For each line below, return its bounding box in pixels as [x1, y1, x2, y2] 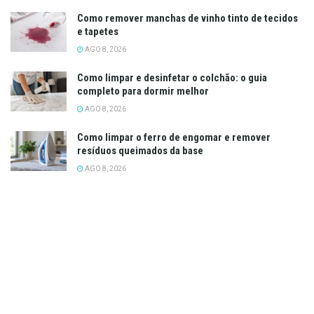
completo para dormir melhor [77, 84, 209, 97]
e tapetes [77, 25, 118, 38]
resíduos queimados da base [77, 144, 203, 157]
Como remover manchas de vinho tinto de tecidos [77, 11, 298, 25]
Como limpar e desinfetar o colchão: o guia [77, 71, 267, 84]
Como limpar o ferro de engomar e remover [77, 130, 271, 144]
